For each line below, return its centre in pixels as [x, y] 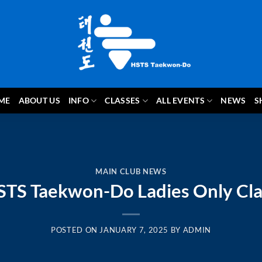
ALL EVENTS [180, 100]
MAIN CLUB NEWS [131, 171]
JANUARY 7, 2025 [134, 230]
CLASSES [123, 100]
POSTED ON [75, 230]
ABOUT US [39, 100]
